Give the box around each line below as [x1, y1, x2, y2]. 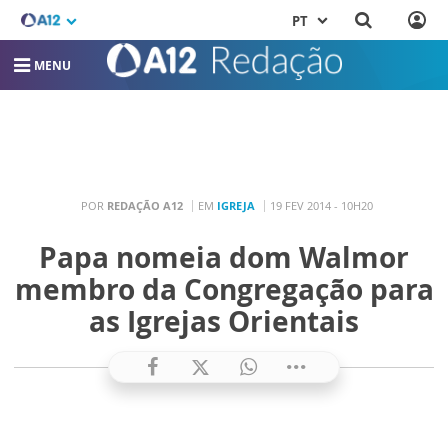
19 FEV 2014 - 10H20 [269, 197, 373, 213]
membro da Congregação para [14, 270, 434, 309]
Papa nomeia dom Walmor [39, 238, 409, 277]
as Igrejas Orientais [89, 302, 359, 341]
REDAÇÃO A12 [106, 197, 183, 213]
